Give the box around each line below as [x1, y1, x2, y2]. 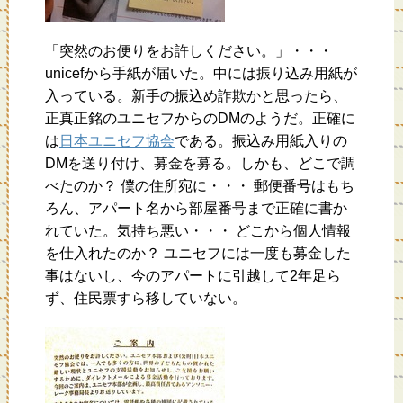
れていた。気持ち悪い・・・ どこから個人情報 [45, 223, 351, 239]
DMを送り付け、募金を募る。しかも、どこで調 [45, 156, 355, 172]
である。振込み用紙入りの [175, 133, 347, 149]
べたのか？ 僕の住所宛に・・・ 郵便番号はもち [45, 178, 354, 194]
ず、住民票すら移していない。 [45, 291, 246, 307]
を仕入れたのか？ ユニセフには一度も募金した [45, 246, 351, 262]
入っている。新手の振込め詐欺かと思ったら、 [45, 88, 347, 104]
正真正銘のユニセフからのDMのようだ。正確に [45, 111, 355, 127]
